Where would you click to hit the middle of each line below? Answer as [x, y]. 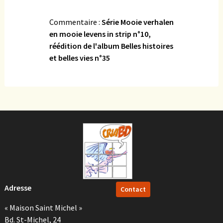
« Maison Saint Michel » [43, 207]
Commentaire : [75, 22]
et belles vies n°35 [80, 57]
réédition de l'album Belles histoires [111, 46]
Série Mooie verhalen [138, 22]
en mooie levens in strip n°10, [100, 34]
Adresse [18, 187]
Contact [133, 189]
